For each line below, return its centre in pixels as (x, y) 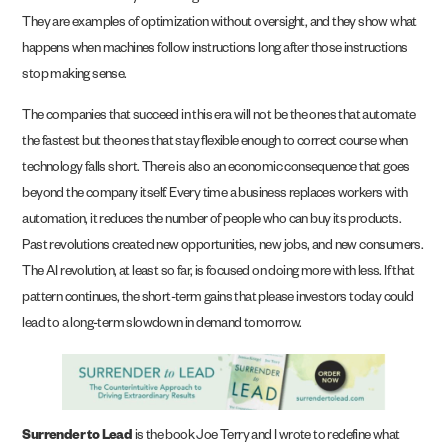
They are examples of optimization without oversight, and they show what (219, 25)
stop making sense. (76, 77)
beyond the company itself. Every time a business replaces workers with (215, 195)
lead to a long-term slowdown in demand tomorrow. (163, 325)
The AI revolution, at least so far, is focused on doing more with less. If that (218, 273)
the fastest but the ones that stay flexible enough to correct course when (215, 143)
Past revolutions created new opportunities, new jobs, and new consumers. (223, 247)
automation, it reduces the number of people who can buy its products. (212, 221)
